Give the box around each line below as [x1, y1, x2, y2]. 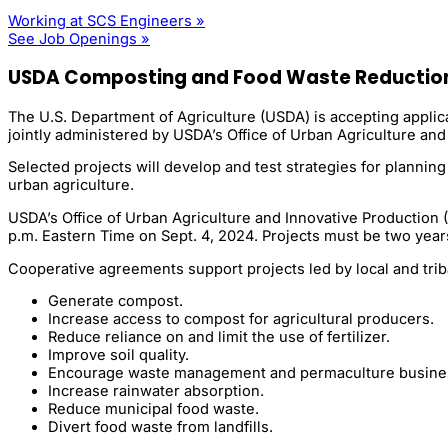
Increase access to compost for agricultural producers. [48, 310, 434, 329]
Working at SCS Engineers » [8, 11, 205, 30]
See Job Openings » [8, 29, 150, 48]
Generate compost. [48, 292, 183, 311]
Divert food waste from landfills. [48, 418, 273, 437]
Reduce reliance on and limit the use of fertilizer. [48, 328, 390, 347]
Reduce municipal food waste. [48, 400, 259, 419]
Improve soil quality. [48, 346, 189, 365]
